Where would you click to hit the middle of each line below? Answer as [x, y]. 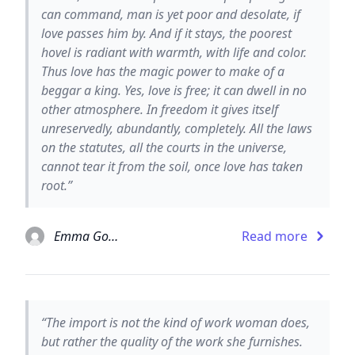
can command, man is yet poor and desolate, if [171, 14]
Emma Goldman [113, 236]
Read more [275, 236]
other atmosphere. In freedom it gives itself [160, 109]
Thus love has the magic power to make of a [163, 71]
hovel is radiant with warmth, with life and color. [174, 52]
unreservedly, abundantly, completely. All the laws [177, 128]
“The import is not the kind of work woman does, [176, 322]
